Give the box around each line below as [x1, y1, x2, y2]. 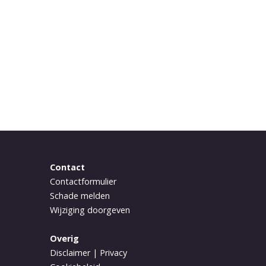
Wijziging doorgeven [49, 204, 130, 216]
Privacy [99, 246, 127, 258]
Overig [49, 232, 79, 244]
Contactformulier [49, 175, 116, 187]
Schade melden [49, 189, 110, 201]
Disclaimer [49, 246, 90, 258]
